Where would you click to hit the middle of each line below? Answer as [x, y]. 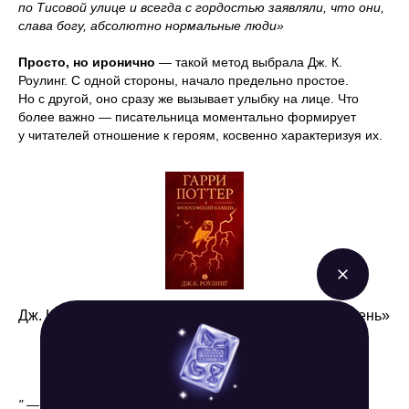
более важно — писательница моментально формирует [187, 116]
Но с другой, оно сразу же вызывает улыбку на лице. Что [189, 98]
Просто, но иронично [87, 62]
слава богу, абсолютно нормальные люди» [151, 25]
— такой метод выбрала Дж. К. [249, 62]
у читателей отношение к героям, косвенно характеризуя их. [200, 135]
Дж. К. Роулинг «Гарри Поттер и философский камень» [204, 315]
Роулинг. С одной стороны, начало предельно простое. [184, 80]
